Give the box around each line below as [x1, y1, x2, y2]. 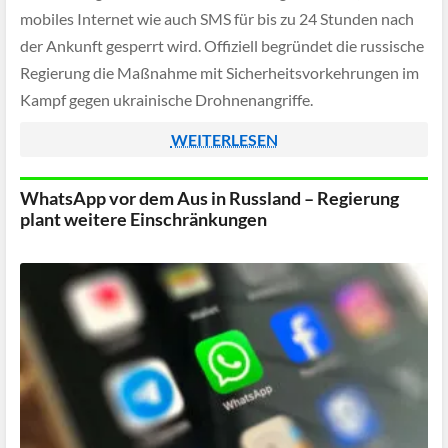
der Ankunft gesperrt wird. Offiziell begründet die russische [20, 36, 424, 56]
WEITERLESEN [170, 130, 278, 149]
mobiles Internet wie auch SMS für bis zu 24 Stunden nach [20, 9, 414, 29]
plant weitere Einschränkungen [20, 208, 267, 230]
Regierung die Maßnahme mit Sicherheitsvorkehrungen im [20, 63, 419, 83]
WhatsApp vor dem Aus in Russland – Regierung [20, 187, 399, 209]
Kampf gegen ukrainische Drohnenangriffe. [20, 90, 313, 110]
